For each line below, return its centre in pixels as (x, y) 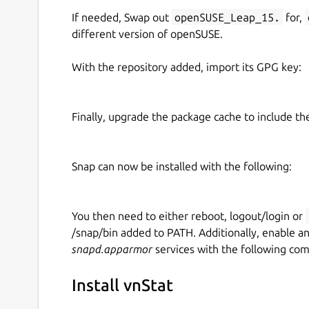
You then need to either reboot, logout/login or (189, 216)
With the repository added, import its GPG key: (187, 67)
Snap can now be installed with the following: (182, 166)
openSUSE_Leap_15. (227, 17)
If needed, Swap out (122, 17)
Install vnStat (122, 286)
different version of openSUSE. (147, 33)
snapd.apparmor (112, 249)
